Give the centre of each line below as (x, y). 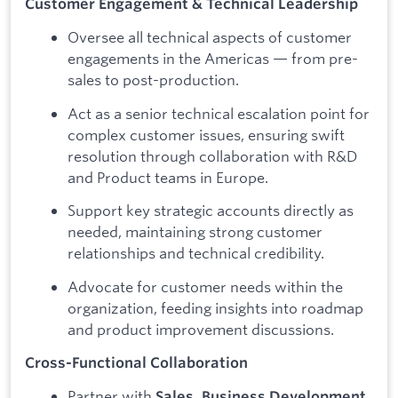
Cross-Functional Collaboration (136, 363)
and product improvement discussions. (201, 329)
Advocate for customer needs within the (205, 286)
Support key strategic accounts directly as (211, 211)
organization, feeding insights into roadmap (215, 307)
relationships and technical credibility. (196, 253)
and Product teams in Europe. (168, 177)
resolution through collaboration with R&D (212, 155)
